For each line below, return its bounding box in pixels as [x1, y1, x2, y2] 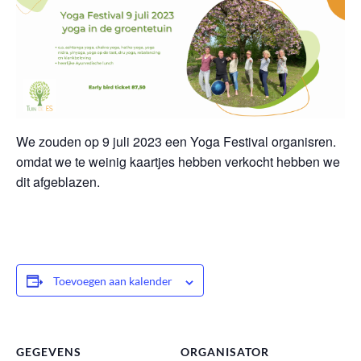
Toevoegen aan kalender [53, 274, 172, 288]
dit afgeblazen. [16, 172, 100, 192]
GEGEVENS [16, 345, 81, 359]
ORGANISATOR [180, 345, 269, 359]
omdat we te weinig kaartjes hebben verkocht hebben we [16, 152, 340, 172]
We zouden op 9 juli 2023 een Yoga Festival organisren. [16, 132, 336, 151]
